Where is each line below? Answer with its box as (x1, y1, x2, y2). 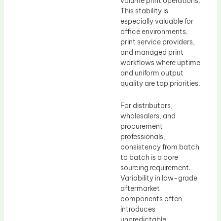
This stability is (120, 6, 168, 15)
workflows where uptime (120, 58, 200, 67)
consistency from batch (120, 143, 199, 152)
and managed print (120, 47, 184, 57)
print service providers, (120, 37, 195, 46)
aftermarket (120, 184, 160, 193)
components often (120, 194, 182, 204)
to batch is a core (120, 153, 178, 162)
